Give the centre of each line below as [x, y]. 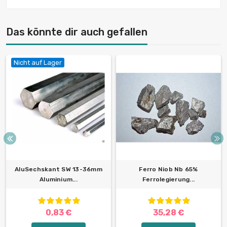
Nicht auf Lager [38, 63]
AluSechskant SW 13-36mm [59, 169]
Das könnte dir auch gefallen [77, 32]
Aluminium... [59, 180]
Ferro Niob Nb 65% [168, 169]
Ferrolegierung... [168, 180]
